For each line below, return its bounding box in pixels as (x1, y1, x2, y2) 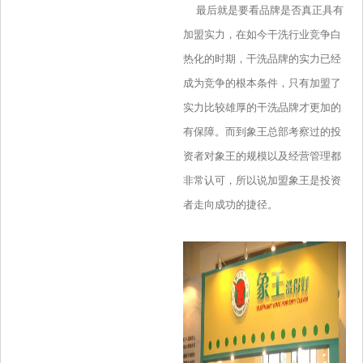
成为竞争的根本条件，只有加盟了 (182, 77, 341, 90)
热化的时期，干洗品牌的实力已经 (182, 53, 341, 66)
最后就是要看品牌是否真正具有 (182, 4, 344, 17)
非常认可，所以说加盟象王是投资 (182, 174, 341, 187)
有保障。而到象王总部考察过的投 (182, 126, 341, 139)
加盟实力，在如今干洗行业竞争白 (182, 28, 341, 41)
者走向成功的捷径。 (182, 199, 278, 211)
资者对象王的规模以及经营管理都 (182, 150, 341, 163)
